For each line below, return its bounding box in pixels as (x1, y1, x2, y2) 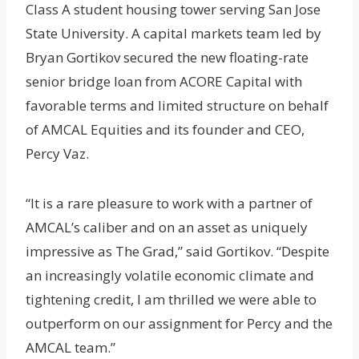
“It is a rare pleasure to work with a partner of (26, 194, 313, 213)
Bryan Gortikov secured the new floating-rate (26, 48, 309, 67)
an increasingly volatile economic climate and (26, 266, 314, 285)
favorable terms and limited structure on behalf (26, 96, 329, 115)
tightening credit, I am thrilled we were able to (26, 290, 317, 309)
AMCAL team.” (26, 338, 115, 357)
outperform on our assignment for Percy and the (26, 314, 333, 333)
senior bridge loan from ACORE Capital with (26, 72, 302, 91)
